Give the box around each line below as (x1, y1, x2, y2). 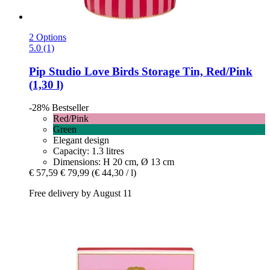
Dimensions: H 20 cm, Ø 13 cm (53, 157, 174, 168)
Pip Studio (29, 64, 81, 78)
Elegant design (53, 135, 109, 146)
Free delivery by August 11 (29, 188, 132, 199)
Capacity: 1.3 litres (53, 146, 124, 157)
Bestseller (52, 102, 89, 113)
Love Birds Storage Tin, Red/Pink (81, 64, 253, 78)
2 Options (29, 31, 66, 42)
